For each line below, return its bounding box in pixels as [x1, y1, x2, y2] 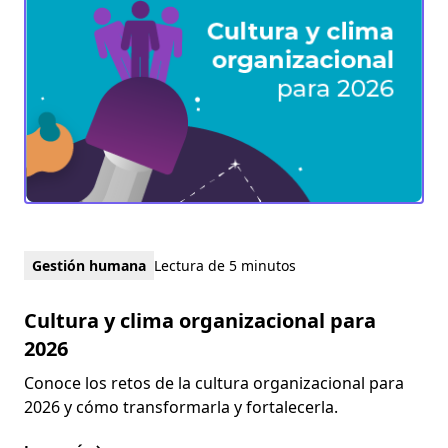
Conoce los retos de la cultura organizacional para [24, 372, 404, 395]
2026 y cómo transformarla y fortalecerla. [24, 396, 338, 419]
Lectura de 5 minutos [154, 256, 296, 276]
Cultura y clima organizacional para [24, 307, 376, 335]
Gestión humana [32, 256, 146, 276]
